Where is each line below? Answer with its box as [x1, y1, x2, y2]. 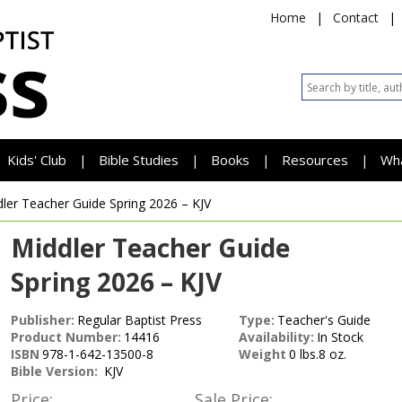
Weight [239, 345, 286, 363]
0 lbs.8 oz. [289, 345, 346, 363]
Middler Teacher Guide [11, 231, 290, 265]
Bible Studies [99, 151, 179, 169]
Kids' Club [7, 151, 66, 169]
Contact [333, 9, 379, 26]
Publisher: [11, 311, 74, 328]
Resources [282, 151, 352, 169]
